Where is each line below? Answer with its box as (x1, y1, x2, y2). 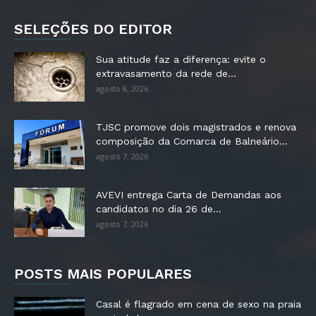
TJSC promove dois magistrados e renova (96, 121, 296, 133)
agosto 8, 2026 (96, 83, 148, 94)
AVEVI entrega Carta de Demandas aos (96, 188, 281, 200)
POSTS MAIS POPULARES (14, 265, 192, 282)
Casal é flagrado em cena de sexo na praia (96, 298, 301, 310)
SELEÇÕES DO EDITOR (14, 20, 172, 37)
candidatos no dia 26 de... (96, 202, 221, 214)
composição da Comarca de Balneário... (96, 135, 288, 147)
